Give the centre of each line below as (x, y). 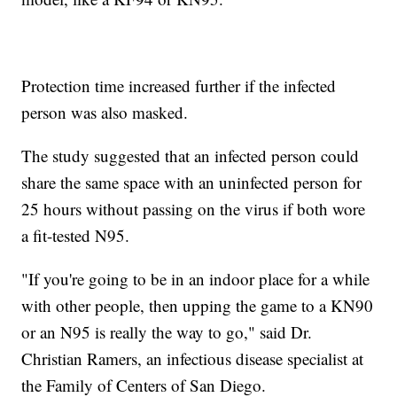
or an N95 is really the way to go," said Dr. (167, 331)
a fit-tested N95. (76, 235)
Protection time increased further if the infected (179, 85)
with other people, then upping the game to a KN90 (198, 305)
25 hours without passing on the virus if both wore (194, 208)
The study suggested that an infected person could (191, 155)
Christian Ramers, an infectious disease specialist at (193, 358)
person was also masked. (105, 112)
